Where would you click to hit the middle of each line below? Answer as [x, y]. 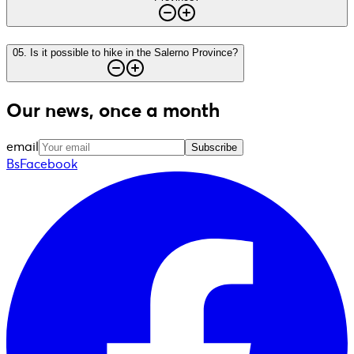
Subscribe [214, 147]
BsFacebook [42, 163]
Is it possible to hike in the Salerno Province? [134, 53]
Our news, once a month [113, 111]
